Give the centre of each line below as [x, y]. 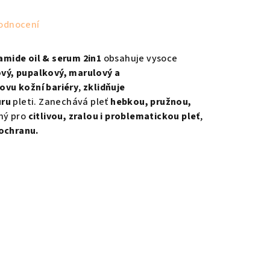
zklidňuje [104, 87]
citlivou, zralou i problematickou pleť [114, 116]
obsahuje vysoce [140, 58]
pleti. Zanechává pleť [61, 102]
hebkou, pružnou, [151, 102]
